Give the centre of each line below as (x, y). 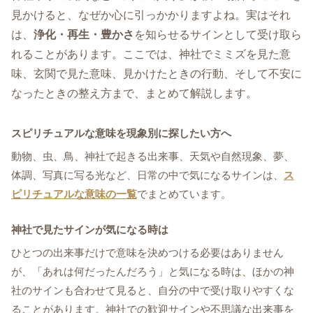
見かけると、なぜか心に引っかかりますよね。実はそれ (151, 15)
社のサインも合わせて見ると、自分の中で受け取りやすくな (153, 291)
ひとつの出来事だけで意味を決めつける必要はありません (147, 253)
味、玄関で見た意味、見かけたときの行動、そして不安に (156, 73)
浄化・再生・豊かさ (84, 34)
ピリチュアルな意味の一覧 (74, 194)
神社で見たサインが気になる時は (90, 230)
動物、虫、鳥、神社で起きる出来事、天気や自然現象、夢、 (153, 156)
